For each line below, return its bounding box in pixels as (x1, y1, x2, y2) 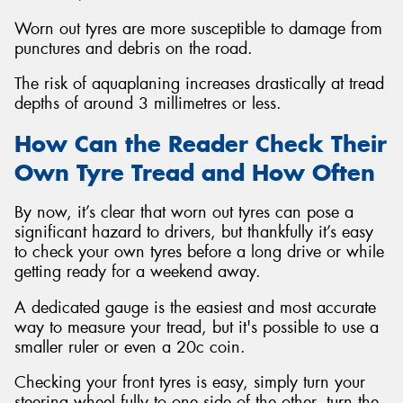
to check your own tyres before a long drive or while (14, 241, 384, 264)
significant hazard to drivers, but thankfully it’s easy (14, 221, 373, 244)
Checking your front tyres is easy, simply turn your (14, 372, 365, 394)
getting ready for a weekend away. (14, 261, 261, 283)
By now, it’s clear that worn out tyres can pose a (14, 201, 354, 224)
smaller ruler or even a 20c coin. (14, 336, 246, 358)
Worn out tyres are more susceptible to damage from (14, 17, 382, 40)
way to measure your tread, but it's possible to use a (14, 316, 379, 338)
